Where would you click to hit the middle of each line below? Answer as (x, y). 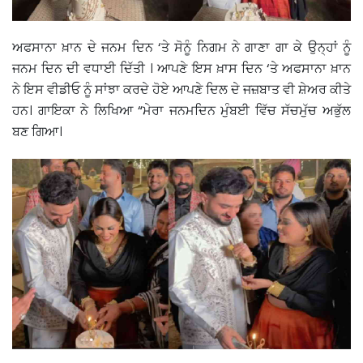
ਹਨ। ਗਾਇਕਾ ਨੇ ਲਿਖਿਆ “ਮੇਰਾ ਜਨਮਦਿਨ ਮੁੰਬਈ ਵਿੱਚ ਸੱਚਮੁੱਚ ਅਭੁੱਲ (181, 110)
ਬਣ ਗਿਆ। (37, 131)
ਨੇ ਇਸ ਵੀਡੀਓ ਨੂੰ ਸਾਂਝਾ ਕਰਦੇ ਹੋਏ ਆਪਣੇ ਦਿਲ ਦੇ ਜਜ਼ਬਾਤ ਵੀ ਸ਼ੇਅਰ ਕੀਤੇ (181, 89)
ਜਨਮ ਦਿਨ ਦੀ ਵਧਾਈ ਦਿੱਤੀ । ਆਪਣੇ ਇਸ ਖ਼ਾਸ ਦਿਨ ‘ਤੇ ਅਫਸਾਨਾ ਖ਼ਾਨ (181, 68)
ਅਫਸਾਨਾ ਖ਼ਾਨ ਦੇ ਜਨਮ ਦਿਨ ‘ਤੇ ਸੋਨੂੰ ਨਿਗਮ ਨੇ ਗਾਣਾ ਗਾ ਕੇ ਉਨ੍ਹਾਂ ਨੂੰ (181, 47)
